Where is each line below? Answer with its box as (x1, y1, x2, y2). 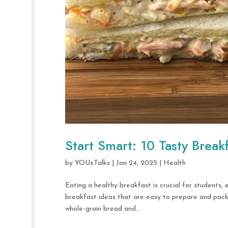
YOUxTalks (74, 159, 110, 167)
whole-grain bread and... (65, 205, 140, 213)
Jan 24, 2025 (116, 159, 157, 167)
